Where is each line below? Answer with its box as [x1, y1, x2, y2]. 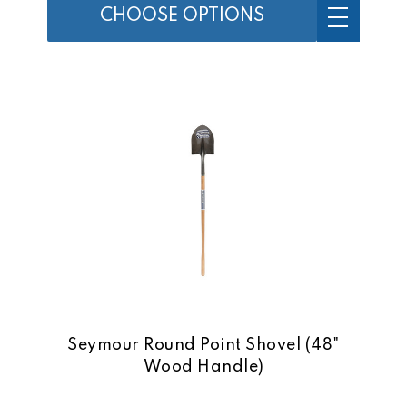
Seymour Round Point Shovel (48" [67, 337, 340, 354]
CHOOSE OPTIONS [99, 7, 264, 26]
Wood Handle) [143, 359, 264, 376]
